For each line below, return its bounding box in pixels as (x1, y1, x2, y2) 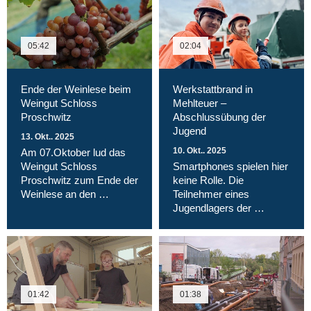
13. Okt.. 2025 (21, 131, 74, 142)
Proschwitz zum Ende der (21, 174, 138, 186)
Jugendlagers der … (173, 201, 264, 214)
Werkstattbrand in (173, 83, 253, 95)
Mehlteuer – (173, 96, 226, 109)
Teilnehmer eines (173, 187, 249, 200)
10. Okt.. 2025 (173, 145, 226, 155)
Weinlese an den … (21, 187, 109, 200)
